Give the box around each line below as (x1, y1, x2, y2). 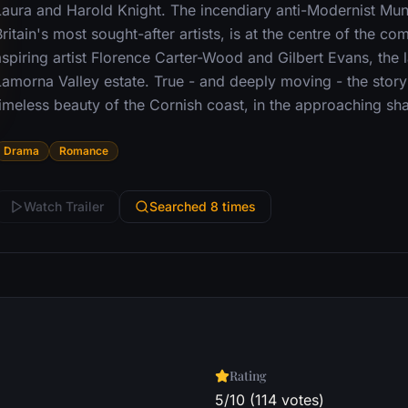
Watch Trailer (23, 199, 104, 214)
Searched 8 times (148, 199, 256, 214)
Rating (229, 367, 267, 384)
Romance (58, 144, 108, 158)
